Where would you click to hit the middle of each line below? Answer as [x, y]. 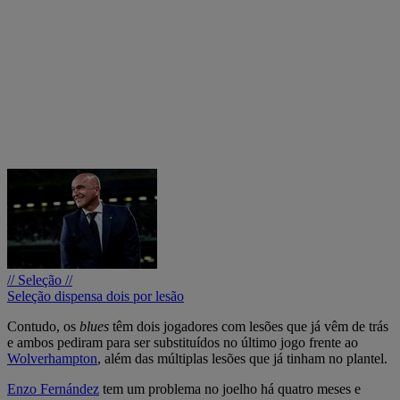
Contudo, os [43, 326]
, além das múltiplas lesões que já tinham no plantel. [242, 358]
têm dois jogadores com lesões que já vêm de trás [249, 326]
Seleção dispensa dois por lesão [96, 296]
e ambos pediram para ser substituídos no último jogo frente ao [183, 342]
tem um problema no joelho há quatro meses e [230, 388]
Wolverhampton [52, 358]
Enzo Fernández [53, 388]
